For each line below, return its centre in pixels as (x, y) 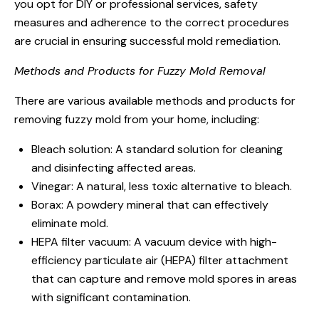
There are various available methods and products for (155, 101)
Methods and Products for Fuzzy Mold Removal (140, 71)
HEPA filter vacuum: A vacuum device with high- (154, 242)
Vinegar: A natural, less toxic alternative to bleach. (162, 186)
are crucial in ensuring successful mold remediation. (147, 41)
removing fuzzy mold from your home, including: (137, 119)
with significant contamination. (111, 297)
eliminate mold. (70, 223)
